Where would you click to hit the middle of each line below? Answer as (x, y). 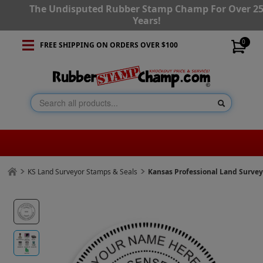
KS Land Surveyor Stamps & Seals (83, 172)
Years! (146, 21)
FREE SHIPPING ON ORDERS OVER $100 (109, 45)
